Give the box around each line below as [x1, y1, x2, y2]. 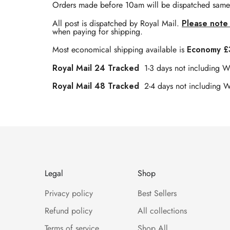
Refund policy [45, 204, 92, 217]
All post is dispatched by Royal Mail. [52, 17, 182, 29]
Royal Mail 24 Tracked [52, 62, 139, 74]
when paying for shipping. [52, 25, 143, 37]
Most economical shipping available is [52, 44, 187, 56]
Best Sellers [138, 187, 177, 199]
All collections [138, 204, 187, 217]
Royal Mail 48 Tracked [52, 80, 142, 92]
